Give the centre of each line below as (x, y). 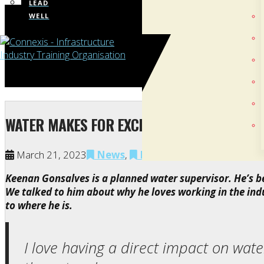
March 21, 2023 (50, 155)
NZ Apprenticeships (187, 155)
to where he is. (39, 206)
